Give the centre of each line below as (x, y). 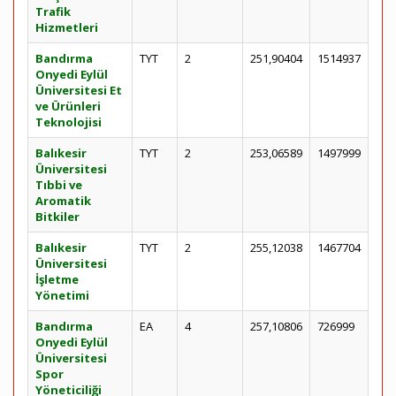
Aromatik (63, 201)
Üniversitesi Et (79, 90)
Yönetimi (62, 295)
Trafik (53, 11)
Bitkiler (57, 217)
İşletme (57, 279)
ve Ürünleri (68, 106)
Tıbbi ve (59, 185)
